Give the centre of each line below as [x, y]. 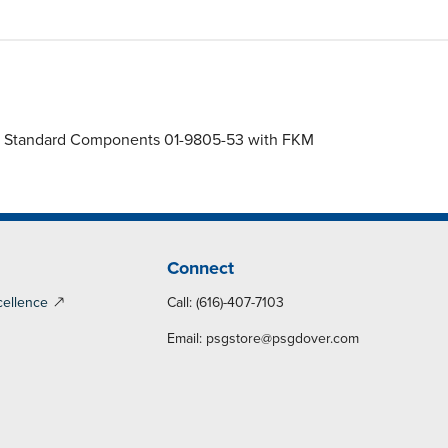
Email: [187, 339]
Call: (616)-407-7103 [226, 303]
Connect [201, 268]
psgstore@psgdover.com [283, 339]
